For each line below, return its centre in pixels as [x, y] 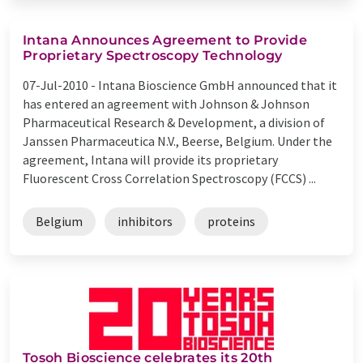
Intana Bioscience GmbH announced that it [218, 85]
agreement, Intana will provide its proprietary [150, 159]
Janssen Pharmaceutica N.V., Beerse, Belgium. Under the [177, 141]
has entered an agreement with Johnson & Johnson [166, 103]
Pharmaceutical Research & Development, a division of [174, 122]
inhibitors [145, 221]
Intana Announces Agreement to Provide [165, 40]
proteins [231, 221]
